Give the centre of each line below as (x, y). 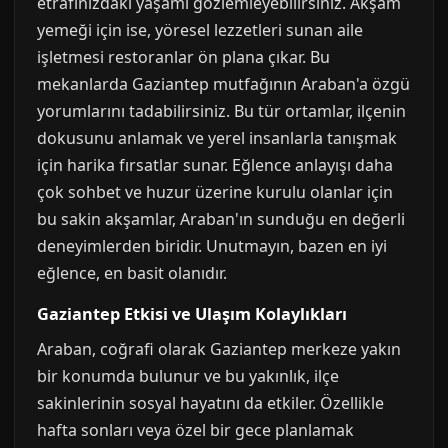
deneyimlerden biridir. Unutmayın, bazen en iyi (212, 246)
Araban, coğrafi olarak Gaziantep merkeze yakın (219, 349)
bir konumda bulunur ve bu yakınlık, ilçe (188, 376)
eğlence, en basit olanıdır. (132, 273)
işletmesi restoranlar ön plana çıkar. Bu (183, 57)
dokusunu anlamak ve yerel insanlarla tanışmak (217, 138)
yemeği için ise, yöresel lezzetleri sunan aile (200, 30)
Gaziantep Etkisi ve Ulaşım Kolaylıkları (192, 314)
